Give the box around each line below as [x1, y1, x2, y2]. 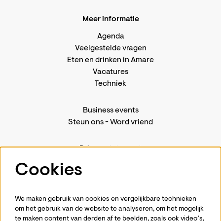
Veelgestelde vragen [74, 44, 147, 53]
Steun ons [68, 118, 104, 127]
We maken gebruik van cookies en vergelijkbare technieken [15, 196, 196, 203]
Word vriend [110, 118, 153, 127]
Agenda [97, 33, 124, 41]
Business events [82, 107, 139, 115]
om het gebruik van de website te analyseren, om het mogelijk [15, 206, 204, 213]
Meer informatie [82, 15, 139, 24]
